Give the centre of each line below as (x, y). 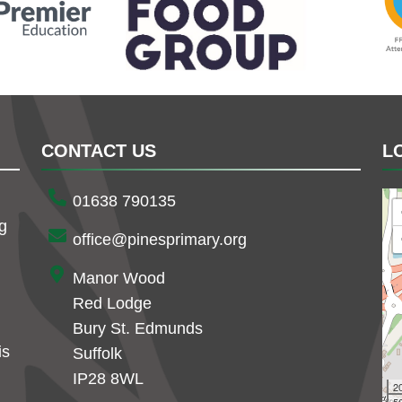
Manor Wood (119, 279)
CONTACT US (99, 151)
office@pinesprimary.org (160, 240)
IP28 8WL (108, 379)
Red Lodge (112, 304)
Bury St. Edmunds (138, 329)
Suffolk (97, 354)
